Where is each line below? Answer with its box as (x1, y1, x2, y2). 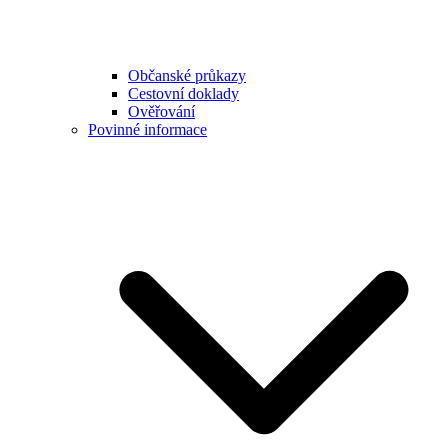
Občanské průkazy (128, 66, 246, 84)
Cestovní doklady (128, 84, 239, 102)
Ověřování (128, 102, 195, 120)
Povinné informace (88, 120, 207, 138)
